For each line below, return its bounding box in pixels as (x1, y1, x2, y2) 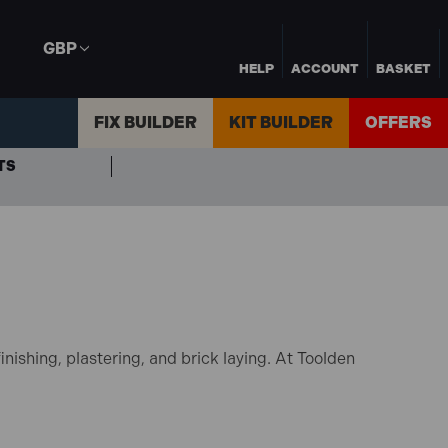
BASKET (376, 60, 431, 76)
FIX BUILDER (94, 113, 197, 133)
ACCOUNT (291, 60, 359, 76)
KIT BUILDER (229, 113, 333, 133)
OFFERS (365, 113, 432, 133)
